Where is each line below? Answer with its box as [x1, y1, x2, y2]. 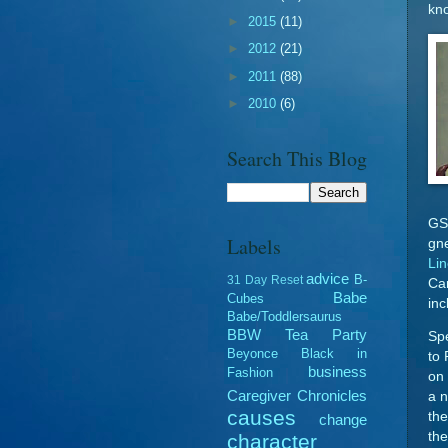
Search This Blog [227, 145, 367, 173]
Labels [227, 233, 281, 261]
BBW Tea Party [227, 326, 367, 344]
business [308, 363, 367, 381]
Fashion [227, 365, 273, 381]
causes [227, 406, 296, 430]
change [319, 411, 367, 429]
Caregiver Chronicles [227, 387, 367, 405]
